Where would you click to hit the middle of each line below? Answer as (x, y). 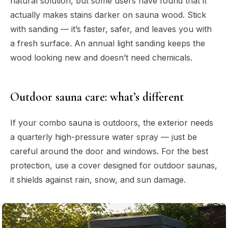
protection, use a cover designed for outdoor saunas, (114, 166)
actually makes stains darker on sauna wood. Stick (108, 15)
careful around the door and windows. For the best (109, 151)
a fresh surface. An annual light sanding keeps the (108, 44)
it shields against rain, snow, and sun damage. (98, 180)
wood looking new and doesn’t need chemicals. (101, 58)
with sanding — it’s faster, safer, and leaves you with (111, 29)
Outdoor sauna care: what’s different (97, 97)
